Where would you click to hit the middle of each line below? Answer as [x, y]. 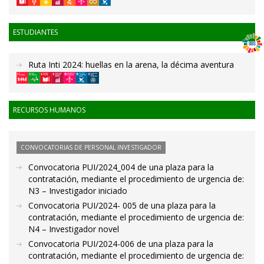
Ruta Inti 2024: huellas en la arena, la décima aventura [131, 65]
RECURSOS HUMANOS [49, 110]
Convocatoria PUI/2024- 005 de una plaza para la [122, 206]
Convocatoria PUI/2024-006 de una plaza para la [121, 244]
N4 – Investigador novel [74, 229]
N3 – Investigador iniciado [78, 191]
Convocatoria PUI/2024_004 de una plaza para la [121, 167]
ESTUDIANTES [35, 32]
